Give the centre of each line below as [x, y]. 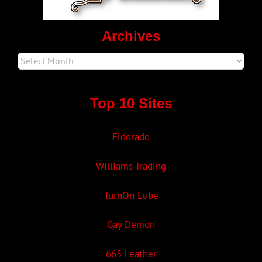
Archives [131, 36]
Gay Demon [131, 224]
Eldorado [131, 137]
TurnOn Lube [131, 195]
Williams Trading [131, 166]
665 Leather [131, 254]
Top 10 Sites [131, 103]
